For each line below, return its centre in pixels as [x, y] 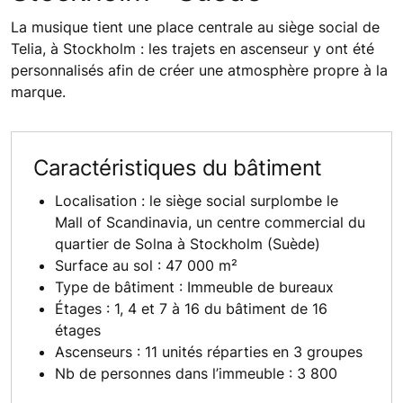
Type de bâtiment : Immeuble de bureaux [194, 287]
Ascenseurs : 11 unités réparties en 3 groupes [209, 351]
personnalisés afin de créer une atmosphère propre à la [199, 70]
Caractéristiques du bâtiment [178, 167]
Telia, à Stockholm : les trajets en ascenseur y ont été [193, 48]
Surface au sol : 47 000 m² [146, 265]
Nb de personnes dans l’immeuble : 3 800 [196, 373]
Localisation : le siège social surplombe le [197, 200]
